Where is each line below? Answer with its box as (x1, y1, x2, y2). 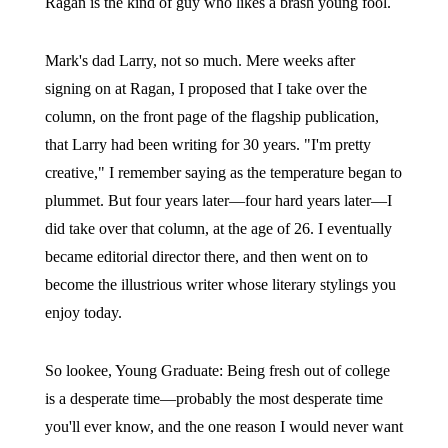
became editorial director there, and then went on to (44, 248, 368, 265)
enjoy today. (44, 304, 122, 321)
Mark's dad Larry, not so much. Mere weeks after (44, 52, 355, 69)
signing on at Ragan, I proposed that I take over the (44, 80, 367, 97)
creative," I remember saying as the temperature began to (44, 164, 402, 181)
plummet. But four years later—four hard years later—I (44, 192, 392, 209)
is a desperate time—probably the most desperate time (44, 390, 383, 407)
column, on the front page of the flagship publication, (44, 108, 379, 125)
